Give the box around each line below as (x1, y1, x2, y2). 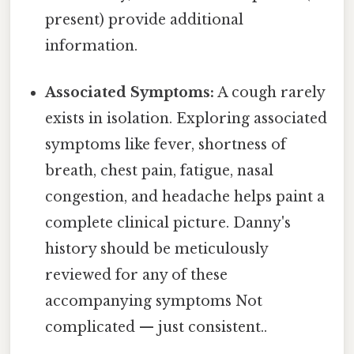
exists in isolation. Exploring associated (45, 109, 328, 127)
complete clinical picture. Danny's (45, 213, 292, 232)
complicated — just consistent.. (45, 318, 268, 336)
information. (45, 36, 138, 55)
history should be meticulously (45, 239, 269, 258)
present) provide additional (45, 10, 244, 28)
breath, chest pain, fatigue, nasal (45, 161, 274, 179)
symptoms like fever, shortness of (45, 135, 287, 153)
